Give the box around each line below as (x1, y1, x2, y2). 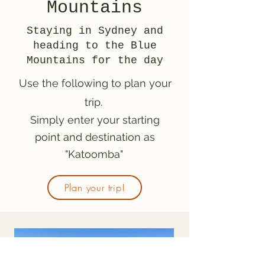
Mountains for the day (26, 54, 163, 66)
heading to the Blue (33, 40, 157, 51)
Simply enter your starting (30, 114, 160, 126)
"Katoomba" (64, 148, 123, 160)
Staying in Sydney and (26, 25, 163, 37)
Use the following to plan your (18, 77, 172, 89)
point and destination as (35, 131, 155, 143)
